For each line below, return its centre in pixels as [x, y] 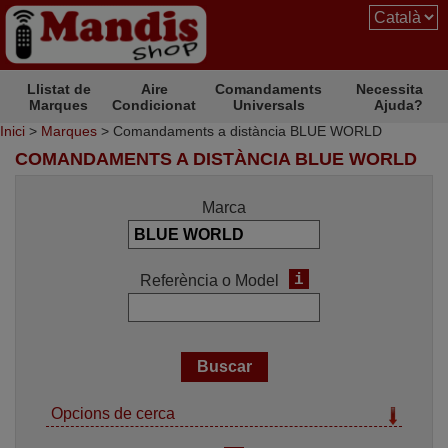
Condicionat [154, 105]
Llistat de [58, 89]
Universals [268, 105]
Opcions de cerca [113, 413]
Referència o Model [209, 280]
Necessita [389, 89]
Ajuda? [398, 105]
